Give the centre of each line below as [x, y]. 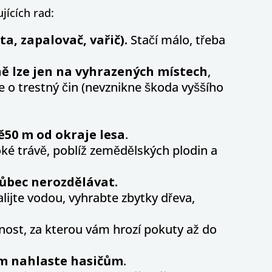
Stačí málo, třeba [178, 40]
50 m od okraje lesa [65, 135]
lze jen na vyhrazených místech [108, 72]
